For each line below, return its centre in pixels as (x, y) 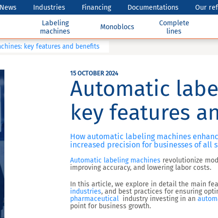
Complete (174, 23)
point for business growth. (110, 206)
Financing (97, 7)
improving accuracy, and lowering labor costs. (141, 168)
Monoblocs (118, 27)
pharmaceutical (95, 199)
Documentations (153, 7)
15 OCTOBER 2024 (94, 73)
